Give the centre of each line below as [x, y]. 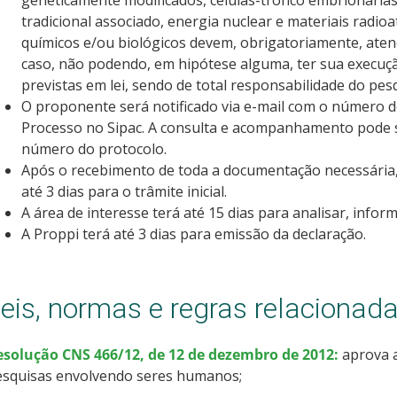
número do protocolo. [93, 149]
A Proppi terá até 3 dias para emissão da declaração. [193, 234]
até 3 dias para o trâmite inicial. [124, 192]
